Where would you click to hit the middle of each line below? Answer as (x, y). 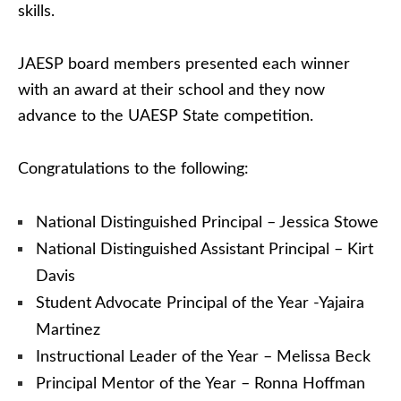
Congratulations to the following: (133, 169)
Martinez (68, 330)
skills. (36, 12)
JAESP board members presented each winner (184, 64)
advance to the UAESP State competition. (166, 116)
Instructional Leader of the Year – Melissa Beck (203, 357)
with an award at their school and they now (171, 90)
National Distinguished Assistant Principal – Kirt (205, 250)
